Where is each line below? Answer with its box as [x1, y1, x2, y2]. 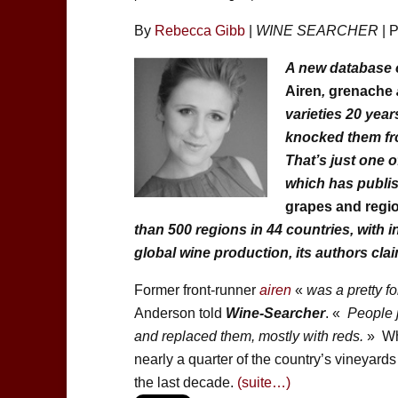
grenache [324, 84, 393, 99]
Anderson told [133, 306, 226, 322]
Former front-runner [133, 283, 256, 298]
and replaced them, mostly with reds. [133, 329, 363, 345]
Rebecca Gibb [154, 23, 245, 39]
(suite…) [236, 375, 291, 391]
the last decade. [133, 375, 237, 391]
